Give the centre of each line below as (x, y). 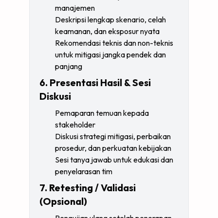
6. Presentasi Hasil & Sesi (95, 82)
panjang (69, 66)
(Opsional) (63, 201)
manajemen (75, 8)
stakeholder (75, 125)
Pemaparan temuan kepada (102, 113)
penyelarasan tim (84, 171)
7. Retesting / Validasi (88, 188)
